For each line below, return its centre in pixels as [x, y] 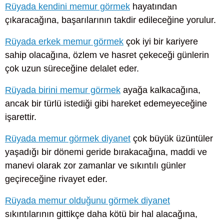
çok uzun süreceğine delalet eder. [72, 68]
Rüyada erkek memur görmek [64, 41]
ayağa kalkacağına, [160, 90]
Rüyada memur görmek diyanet [68, 139]
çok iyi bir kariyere [161, 41]
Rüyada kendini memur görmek [67, 6]
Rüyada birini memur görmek [63, 90]
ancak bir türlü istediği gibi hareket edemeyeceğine [106, 103]
